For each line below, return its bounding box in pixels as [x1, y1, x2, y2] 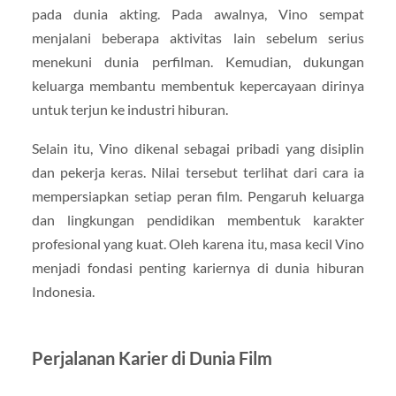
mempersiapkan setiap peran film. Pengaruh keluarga [31, 187, 365, 204]
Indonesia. [31, 282, 95, 300]
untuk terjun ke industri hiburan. [31, 101, 228, 118]
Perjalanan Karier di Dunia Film [31, 346, 272, 369]
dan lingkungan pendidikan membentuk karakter [31, 210, 365, 228]
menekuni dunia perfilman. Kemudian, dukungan [31, 53, 365, 71]
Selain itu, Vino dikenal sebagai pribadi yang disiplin [31, 139, 365, 156]
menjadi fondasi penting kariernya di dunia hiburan [31, 258, 365, 276]
